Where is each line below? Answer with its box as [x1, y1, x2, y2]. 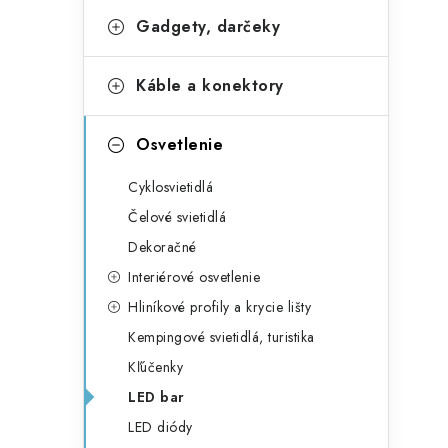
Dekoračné [128, 237, 197, 257]
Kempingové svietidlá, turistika [128, 327, 315, 347]
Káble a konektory [136, 74, 284, 97]
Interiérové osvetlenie [128, 267, 260, 287]
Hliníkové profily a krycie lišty [128, 297, 311, 317]
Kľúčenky [128, 357, 183, 377]
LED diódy [128, 417, 193, 437]
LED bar [128, 387, 185, 407]
